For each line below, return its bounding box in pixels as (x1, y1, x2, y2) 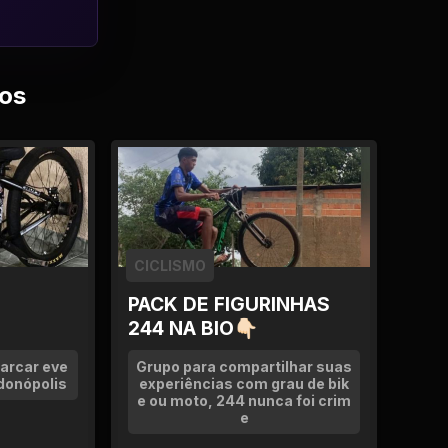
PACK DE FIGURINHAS (128, 292, 330, 316)
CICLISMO (134, 257, 206, 274)
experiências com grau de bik (139, 375, 349, 392)
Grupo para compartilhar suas (136, 358, 352, 375)
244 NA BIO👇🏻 (128, 316, 258, 340)
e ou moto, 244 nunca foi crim (137, 392, 351, 409)
